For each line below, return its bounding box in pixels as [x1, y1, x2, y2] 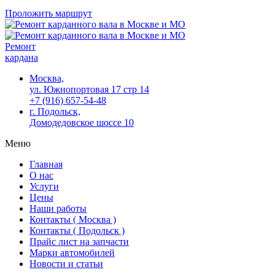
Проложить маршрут [5, 8, 92, 18]
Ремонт [5, 41, 36, 52]
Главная [29, 159, 63, 169]
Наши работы [29, 203, 87, 214]
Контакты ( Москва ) [29, 214, 116, 225]
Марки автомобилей [29, 247, 115, 258]
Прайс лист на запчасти [29, 236, 129, 247]
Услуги [29, 181, 59, 192]
